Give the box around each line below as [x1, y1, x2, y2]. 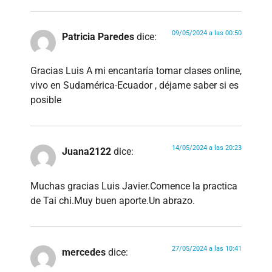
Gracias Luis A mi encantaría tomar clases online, [30, 65, 242, 77]
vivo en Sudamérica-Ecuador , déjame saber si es [30, 80, 239, 92]
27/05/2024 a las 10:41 [172, 244, 242, 253]
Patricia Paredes [62, 31, 134, 43]
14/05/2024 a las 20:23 [172, 144, 242, 152]
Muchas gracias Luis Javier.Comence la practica [30, 180, 237, 192]
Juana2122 [62, 146, 111, 158]
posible [30, 94, 61, 106]
